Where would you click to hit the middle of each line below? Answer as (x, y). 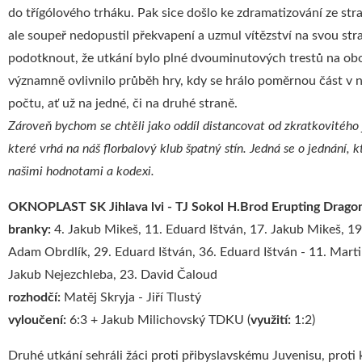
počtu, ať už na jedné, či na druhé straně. (123, 103)
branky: (31, 229)
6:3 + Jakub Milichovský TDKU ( (160, 320)
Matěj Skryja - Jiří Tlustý (133, 297)
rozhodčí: (36, 297)
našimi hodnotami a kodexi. (81, 171)
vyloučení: (39, 320)
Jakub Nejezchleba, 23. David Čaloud (113, 275)
